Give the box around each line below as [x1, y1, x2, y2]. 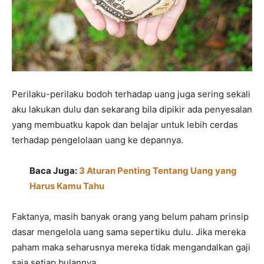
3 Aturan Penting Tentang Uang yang [79, 165, 237, 177]
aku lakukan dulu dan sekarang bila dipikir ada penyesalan [12, 104, 252, 115]
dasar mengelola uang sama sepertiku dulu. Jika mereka [12, 226, 246, 238]
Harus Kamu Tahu [29, 180, 104, 192]
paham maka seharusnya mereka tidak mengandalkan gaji [12, 242, 250, 253]
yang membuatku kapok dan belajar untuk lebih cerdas [12, 119, 238, 131]
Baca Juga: [29, 165, 79, 177]
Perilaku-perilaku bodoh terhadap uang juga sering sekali [12, 88, 250, 100]
